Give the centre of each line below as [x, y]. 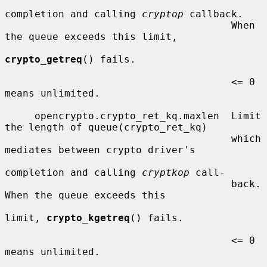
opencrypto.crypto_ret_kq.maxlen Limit [20, 116]
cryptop [163, 14]
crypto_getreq [44, 59]
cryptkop [166, 172]
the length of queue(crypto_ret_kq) [106, 127]
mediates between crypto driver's [100, 150]
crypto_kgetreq [88, 218]
